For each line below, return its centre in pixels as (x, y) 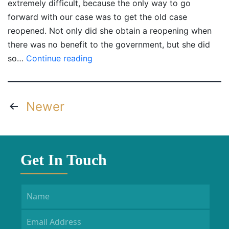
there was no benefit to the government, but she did (109, 44)
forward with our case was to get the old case (97, 17)
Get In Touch (64, 160)
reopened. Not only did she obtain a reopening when (110, 31)
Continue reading (59, 58)
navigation (39, 120)
